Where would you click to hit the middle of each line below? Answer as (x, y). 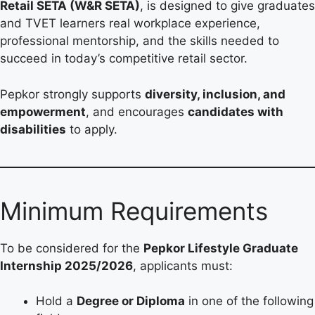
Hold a (56, 301)
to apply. (92, 129)
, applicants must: (183, 265)
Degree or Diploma (131, 301)
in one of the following (249, 301)
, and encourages (137, 111)
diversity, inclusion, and (215, 94)
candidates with (236, 111)
